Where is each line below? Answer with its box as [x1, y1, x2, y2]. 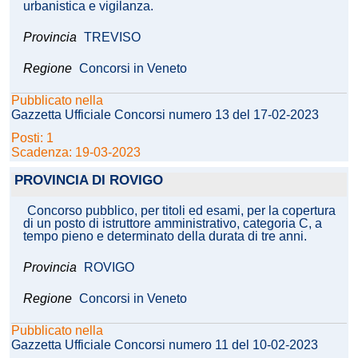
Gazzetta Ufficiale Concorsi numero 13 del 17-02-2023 [11, 108, 319, 122]
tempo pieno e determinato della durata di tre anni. [23, 229, 307, 244]
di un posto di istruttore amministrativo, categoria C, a [23, 217, 322, 231]
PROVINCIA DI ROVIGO [14, 173, 163, 189]
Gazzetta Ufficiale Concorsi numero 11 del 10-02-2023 [11, 338, 318, 352]
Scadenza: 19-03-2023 [11, 145, 141, 160]
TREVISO [84, 30, 141, 45]
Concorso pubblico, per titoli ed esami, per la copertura [27, 204, 336, 218]
